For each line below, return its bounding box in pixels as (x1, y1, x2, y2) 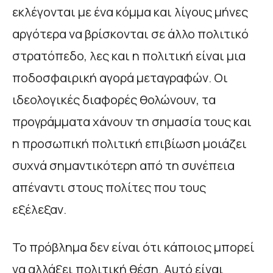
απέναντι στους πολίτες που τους (12, 179, 206, 196)
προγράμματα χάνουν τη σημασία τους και (12, 113, 252, 130)
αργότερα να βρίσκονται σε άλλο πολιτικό (12, 25, 249, 42)
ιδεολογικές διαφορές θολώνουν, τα (12, 91, 216, 108)
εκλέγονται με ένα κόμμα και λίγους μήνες (12, 3, 248, 20)
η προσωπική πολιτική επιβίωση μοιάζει (12, 135, 247, 152)
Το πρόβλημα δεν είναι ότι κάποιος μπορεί (12, 238, 255, 255)
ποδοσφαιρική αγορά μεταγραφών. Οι (12, 69, 228, 86)
